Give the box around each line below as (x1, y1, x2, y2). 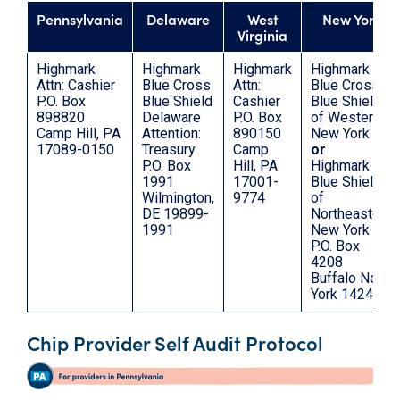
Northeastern (311, 205, 392, 223)
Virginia (237, 25, 287, 46)
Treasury (142, 141, 196, 159)
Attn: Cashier (37, 77, 115, 95)
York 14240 (311, 286, 381, 304)
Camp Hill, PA (37, 125, 121, 143)
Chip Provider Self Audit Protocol (27, 329, 323, 357)
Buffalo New (311, 270, 388, 287)
